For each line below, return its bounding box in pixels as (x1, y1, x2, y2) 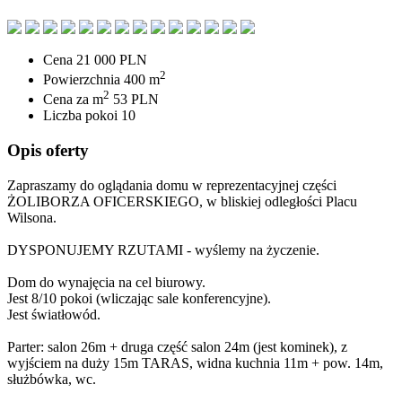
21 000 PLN (76, 51, 147, 67)
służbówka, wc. (7, 371, 96, 387)
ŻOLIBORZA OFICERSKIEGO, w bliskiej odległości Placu (7, 193, 357, 209)
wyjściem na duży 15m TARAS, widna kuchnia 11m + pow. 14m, (7, 354, 383, 371)
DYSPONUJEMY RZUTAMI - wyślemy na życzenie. (7, 241, 319, 258)
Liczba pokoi (43, 108, 121, 124)
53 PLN (113, 92, 159, 108)
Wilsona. (7, 209, 57, 225)
